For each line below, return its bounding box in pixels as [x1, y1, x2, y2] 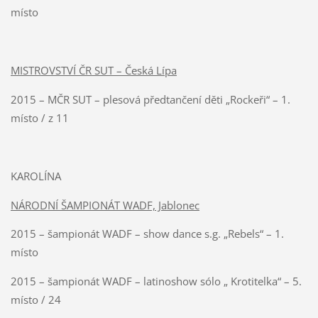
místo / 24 [10, 292, 61, 307]
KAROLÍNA [10, 168, 61, 183]
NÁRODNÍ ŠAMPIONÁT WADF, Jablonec [10, 197, 199, 212]
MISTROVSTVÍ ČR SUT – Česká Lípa [10, 62, 177, 77]
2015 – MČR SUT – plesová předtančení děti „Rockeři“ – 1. [10, 92, 290, 106]
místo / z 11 [10, 110, 69, 125]
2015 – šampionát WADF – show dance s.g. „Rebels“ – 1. [10, 226, 284, 241]
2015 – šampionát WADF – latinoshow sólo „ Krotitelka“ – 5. [10, 274, 302, 289]
